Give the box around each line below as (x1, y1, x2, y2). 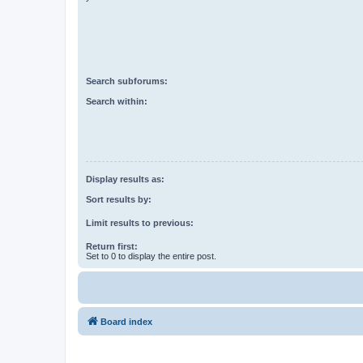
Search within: (86, 96, 147, 106)
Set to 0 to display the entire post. (86, 250, 216, 261)
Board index (100, 316, 152, 327)
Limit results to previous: (86, 217, 194, 228)
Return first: (86, 241, 138, 251)
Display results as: (86, 174, 164, 185)
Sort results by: (86, 194, 152, 204)
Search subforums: (86, 76, 168, 87)
